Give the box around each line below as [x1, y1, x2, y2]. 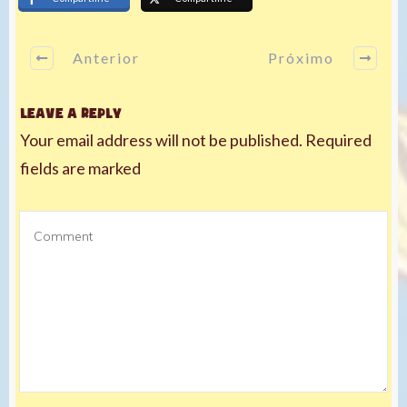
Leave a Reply [20, 104, 122, 121]
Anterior [72, 49, 140, 67]
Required [303, 129, 372, 150]
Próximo [268, 49, 334, 67]
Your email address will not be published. [20, 129, 303, 150]
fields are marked [20, 157, 141, 178]
